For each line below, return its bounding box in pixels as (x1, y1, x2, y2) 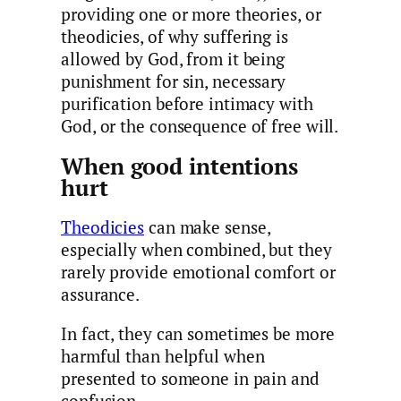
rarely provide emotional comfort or (61, 261, 336, 284)
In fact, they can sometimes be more (61, 322, 335, 345)
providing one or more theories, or (61, 3, 321, 25)
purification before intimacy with (61, 92, 313, 115)
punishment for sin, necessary (61, 70, 286, 92)
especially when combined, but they (61, 239, 332, 261)
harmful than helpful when (61, 345, 265, 367)
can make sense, (144, 217, 270, 239)
